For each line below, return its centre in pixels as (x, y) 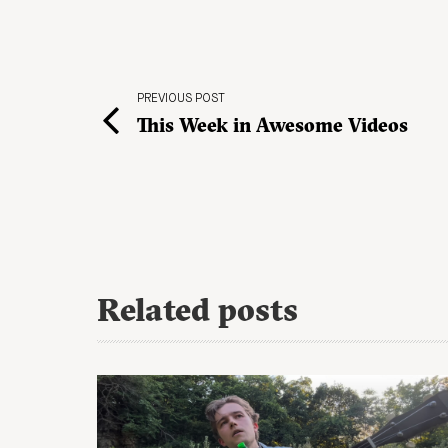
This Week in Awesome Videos (272, 124)
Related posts (197, 309)
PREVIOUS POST (181, 98)
